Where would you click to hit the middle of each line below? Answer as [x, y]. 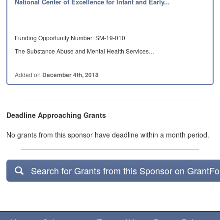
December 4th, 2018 [71, 74]
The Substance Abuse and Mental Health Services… [85, 51]
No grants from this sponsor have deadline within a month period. [108, 134]
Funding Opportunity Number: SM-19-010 [70, 37]
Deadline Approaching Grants [56, 115]
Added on [29, 74]
